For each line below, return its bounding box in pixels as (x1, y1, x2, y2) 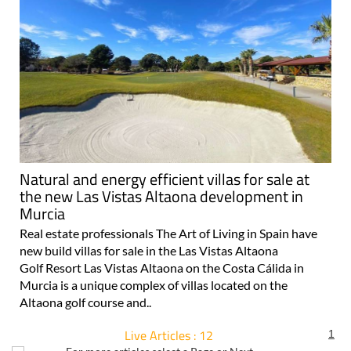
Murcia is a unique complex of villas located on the (20, 277, 288, 292)
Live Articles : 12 (124, 325, 213, 345)
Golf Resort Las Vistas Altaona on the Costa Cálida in (20, 259, 304, 275)
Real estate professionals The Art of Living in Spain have (20, 225, 317, 241)
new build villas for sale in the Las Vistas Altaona (20, 242, 278, 258)
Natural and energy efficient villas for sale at (20, 166, 309, 191)
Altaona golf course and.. (20, 294, 151, 309)
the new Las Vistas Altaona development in (20, 183, 303, 208)
